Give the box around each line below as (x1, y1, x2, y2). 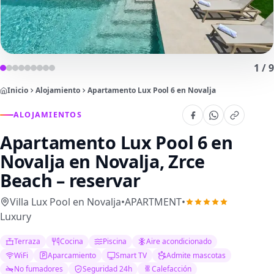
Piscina (103, 236, 127, 247)
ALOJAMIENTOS (13, 109, 82, 120)
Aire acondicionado (146, 236, 212, 247)
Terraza (14, 236, 41, 247)
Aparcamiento (48, 250, 97, 261)
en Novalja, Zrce (68, 149, 206, 173)
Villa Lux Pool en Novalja (10, 195, 121, 209)
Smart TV (116, 250, 147, 261)
